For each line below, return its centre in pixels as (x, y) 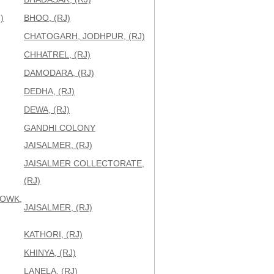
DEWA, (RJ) (47, 109)
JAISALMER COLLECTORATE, (84, 163)
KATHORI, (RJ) (53, 234)
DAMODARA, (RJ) (59, 73)
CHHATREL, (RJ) (57, 54)
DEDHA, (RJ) (49, 91)
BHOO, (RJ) (47, 18)
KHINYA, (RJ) (50, 253)
